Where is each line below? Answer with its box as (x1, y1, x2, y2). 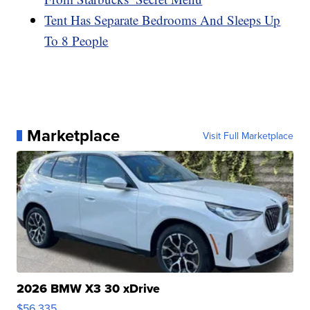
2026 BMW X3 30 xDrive (17, 279, 161, 298)
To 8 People (44, 31, 109, 49)
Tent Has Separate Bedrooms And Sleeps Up (44, 10, 281, 28)
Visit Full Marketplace (202, 128, 293, 143)
